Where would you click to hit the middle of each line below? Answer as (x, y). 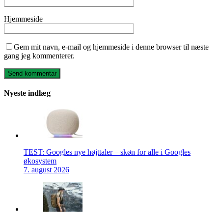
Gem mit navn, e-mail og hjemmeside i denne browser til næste (111, 47)
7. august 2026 (46, 169)
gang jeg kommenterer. (39, 56)
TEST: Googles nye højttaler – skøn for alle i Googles (107, 152)
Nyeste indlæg (27, 93)
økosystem (40, 161)
